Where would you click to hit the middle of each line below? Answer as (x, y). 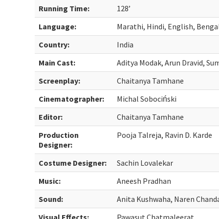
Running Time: (64, 8)
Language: (58, 26)
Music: (50, 181)
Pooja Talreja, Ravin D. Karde (165, 135)
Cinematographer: (72, 99)
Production (59, 135)
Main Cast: (57, 63)
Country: (54, 44)
